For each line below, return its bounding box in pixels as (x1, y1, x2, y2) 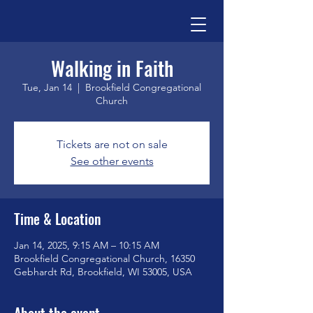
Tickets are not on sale (56, 138, 168, 151)
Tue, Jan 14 (22, 81, 72, 94)
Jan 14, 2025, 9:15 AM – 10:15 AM (14, 239, 159, 252)
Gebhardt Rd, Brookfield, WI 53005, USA (14, 265, 192, 278)
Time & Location (14, 208, 101, 229)
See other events (70, 154, 154, 168)
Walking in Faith (50, 54, 173, 82)
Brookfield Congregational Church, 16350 (14, 252, 195, 265)
